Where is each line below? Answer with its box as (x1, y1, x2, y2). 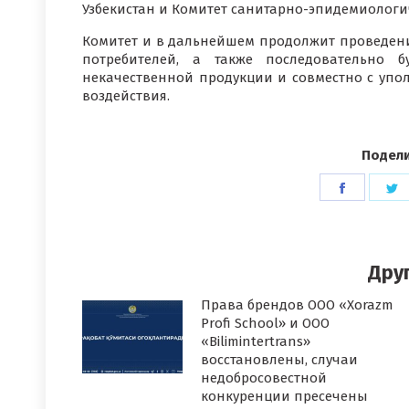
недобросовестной (201, 370, 327, 386)
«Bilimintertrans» (201, 333, 310, 350)
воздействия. (82, 88, 170, 104)
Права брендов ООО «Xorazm (201, 297, 393, 313)
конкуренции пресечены (201, 388, 368, 404)
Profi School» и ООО (201, 315, 330, 331)
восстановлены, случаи (201, 351, 358, 368)
